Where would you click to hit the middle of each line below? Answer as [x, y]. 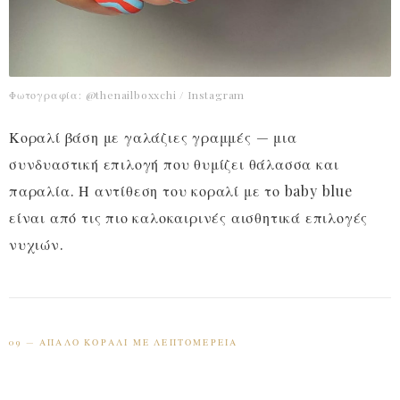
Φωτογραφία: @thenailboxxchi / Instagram [127, 95]
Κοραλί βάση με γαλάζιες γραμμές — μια [153, 137]
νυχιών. [37, 245]
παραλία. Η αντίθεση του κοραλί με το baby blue [181, 191]
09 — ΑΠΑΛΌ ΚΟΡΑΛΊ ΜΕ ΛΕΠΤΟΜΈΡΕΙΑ [124, 342]
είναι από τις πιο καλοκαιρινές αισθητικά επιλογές [189, 218]
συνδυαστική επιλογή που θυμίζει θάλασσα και [174, 164]
